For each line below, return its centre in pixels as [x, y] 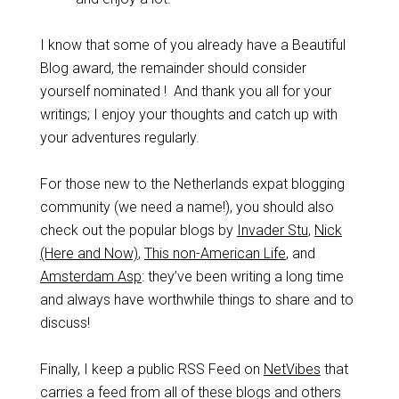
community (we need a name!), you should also [187, 207]
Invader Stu [272, 230]
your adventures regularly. [119, 138]
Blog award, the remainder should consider [173, 68]
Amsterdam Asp [90, 277]
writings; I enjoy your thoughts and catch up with [188, 114]
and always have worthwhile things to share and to [196, 300]
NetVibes [292, 369]
